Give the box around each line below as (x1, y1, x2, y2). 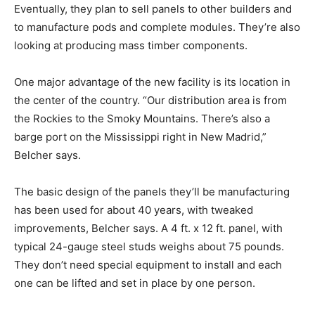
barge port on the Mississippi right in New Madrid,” (14, 129, 266, 143)
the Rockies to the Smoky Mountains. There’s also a (14, 111, 270, 125)
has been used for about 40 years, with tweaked (14, 202, 253, 217)
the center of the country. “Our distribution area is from (14, 93, 287, 107)
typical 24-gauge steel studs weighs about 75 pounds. (14, 239, 284, 253)
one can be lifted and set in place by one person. (14, 276, 255, 290)
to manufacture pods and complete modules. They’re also (14, 20, 300, 34)
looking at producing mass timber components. (14, 38, 247, 52)
